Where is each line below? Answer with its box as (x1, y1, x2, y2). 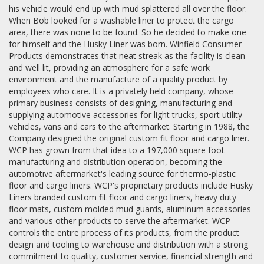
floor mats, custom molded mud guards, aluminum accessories (9, 203, 251, 215)
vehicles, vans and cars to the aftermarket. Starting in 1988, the (9, 121, 250, 133)
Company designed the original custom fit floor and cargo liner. (9, 133, 249, 144)
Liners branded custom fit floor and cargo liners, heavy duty (9, 192, 236, 203)
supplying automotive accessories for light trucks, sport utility (9, 109, 242, 121)
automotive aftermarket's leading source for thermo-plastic (9, 168, 236, 180)
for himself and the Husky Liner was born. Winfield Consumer (9, 38, 242, 50)
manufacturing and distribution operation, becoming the (9, 156, 222, 168)
